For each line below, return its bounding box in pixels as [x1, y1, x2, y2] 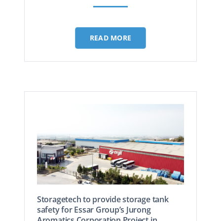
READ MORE [90, 33, 131, 42]
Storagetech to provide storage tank [37, 194, 169, 205]
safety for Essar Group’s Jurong [37, 204, 151, 215]
